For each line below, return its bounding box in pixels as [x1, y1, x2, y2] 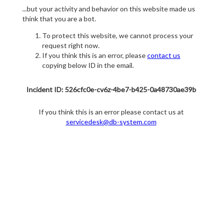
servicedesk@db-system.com [65, 117, 157, 126]
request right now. [42, 41, 100, 50]
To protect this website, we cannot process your [42, 31, 193, 40]
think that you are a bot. [22, 14, 96, 23]
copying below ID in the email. [42, 61, 134, 70]
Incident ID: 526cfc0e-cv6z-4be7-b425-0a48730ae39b [26, 85, 196, 94]
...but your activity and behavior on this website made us [22, 4, 195, 13]
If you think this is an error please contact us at [38, 108, 184, 116]
